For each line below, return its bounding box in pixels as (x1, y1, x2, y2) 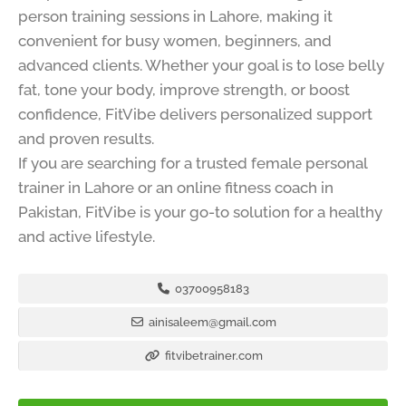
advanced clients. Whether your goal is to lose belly (18, 55, 384, 74)
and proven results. (18, 129, 154, 148)
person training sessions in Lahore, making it (18, 6, 333, 25)
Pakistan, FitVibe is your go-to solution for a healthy (18, 202, 382, 221)
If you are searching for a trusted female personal (18, 153, 367, 172)
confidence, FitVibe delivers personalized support (18, 104, 372, 123)
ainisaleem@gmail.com (145, 314, 276, 329)
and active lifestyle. (18, 227, 155, 246)
